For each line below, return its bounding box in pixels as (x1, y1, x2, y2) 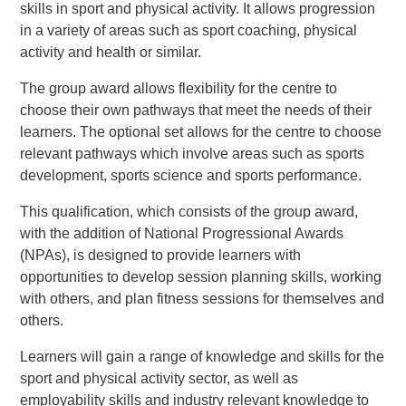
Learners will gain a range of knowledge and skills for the (20, 349, 385, 364)
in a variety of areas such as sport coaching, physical (20, 23, 358, 38)
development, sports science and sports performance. (20, 168, 362, 183)
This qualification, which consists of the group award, (20, 204, 359, 219)
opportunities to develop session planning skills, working (20, 269, 382, 285)
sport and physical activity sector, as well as (20, 371, 299, 386)
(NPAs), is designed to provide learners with (20, 247, 302, 263)
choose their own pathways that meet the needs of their (20, 102, 372, 118)
